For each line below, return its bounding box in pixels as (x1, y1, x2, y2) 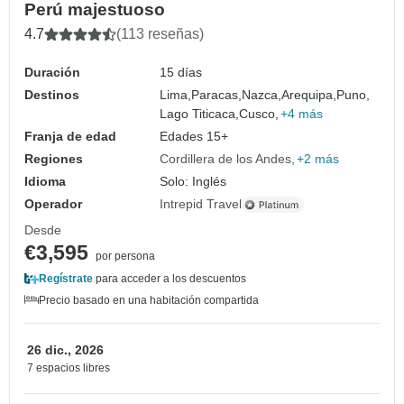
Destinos (24, 87, 79, 103)
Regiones (24, 151, 83, 167)
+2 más (297, 151, 340, 167)
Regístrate (39, 272, 93, 286)
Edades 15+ (160, 129, 229, 144)
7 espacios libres (27, 362, 110, 375)
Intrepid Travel (160, 197, 243, 212)
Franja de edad (24, 129, 116, 144)
